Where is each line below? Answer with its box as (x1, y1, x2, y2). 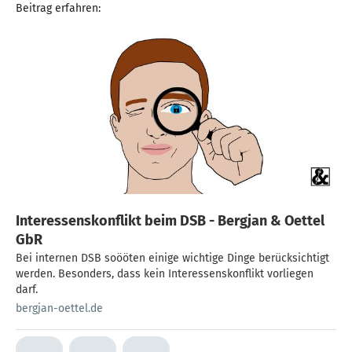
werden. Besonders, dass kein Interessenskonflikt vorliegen (16, 266, 313, 280)
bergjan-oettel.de (16, 301, 103, 315)
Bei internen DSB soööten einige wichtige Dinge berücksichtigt (16, 251, 329, 265)
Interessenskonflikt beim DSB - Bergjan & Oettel (16, 211, 324, 229)
